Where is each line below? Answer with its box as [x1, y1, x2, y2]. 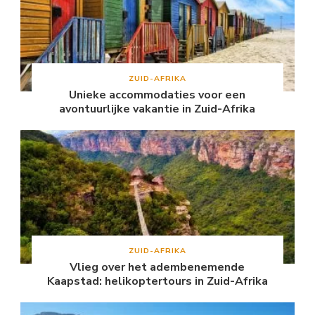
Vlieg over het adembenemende [70, 259, 245, 276]
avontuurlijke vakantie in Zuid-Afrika [59, 101, 256, 117]
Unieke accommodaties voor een [69, 87, 246, 103]
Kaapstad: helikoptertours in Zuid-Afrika [46, 274, 268, 290]
